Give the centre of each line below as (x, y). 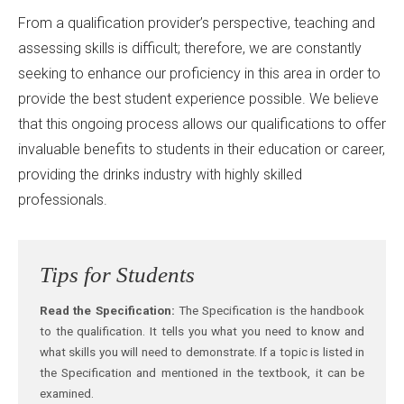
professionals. (63, 200)
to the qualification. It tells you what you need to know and (202, 331)
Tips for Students (117, 275)
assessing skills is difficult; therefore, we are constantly (190, 49)
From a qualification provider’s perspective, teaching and (197, 23)
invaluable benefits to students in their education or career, (202, 150)
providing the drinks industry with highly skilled (160, 175)
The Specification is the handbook (270, 310)
